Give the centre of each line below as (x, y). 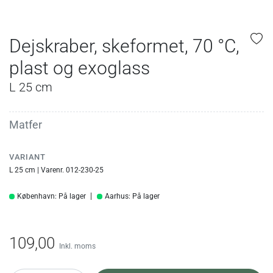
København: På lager (51, 197)
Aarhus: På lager (132, 197)
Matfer (26, 124)
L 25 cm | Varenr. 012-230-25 (56, 170)
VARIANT (27, 157)
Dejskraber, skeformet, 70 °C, (124, 46)
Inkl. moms (77, 246)
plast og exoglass (80, 68)
